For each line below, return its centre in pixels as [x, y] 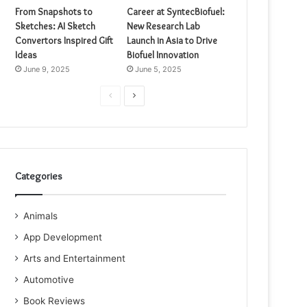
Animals [41, 216]
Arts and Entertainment [75, 258]
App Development [63, 237]
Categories [39, 176]
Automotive [49, 280]
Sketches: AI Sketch [56, 26]
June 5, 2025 [159, 69]
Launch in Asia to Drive [172, 40]
